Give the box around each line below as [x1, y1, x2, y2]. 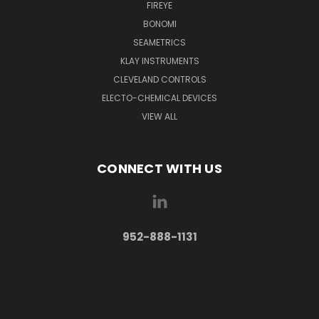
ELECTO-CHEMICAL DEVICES [102, 91, 217, 104]
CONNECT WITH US [97, 159, 222, 177]
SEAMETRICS [133, 36, 186, 48]
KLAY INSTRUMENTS [120, 54, 199, 67]
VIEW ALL [142, 110, 177, 122]
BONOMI [142, 17, 177, 30]
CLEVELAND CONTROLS [113, 73, 206, 85]
